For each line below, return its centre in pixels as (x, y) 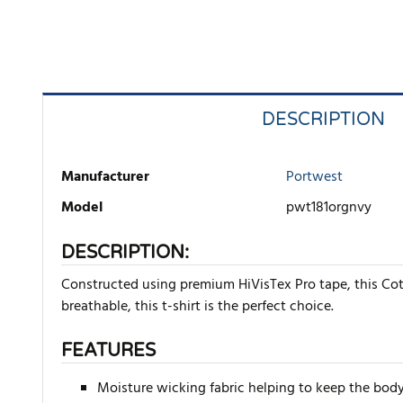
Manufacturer (105, 178)
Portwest (314, 178)
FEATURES (108, 351)
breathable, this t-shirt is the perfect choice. (197, 307)
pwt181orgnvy (329, 208)
